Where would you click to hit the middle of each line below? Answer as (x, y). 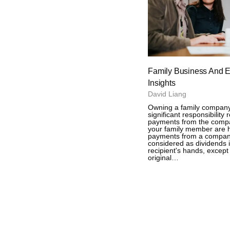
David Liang (167, 94)
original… (164, 158)
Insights (162, 83)
